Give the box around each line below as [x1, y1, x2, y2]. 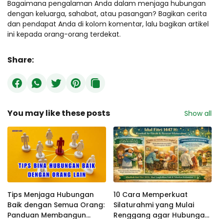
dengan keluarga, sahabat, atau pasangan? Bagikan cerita [7, 9, 207, 19]
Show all [184, 108, 212, 118]
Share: [7, 54, 34, 66]
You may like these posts [7, 108, 110, 119]
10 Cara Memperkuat [113, 189, 188, 199]
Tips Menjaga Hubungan [7, 189, 94, 199]
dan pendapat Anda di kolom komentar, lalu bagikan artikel [7, 19, 209, 29]
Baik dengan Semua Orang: [7, 199, 105, 210]
